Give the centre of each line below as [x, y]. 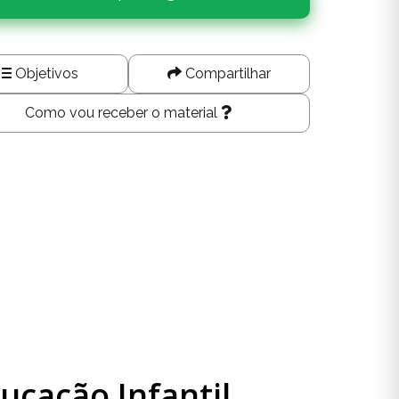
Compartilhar [227, 73]
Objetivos [45, 73]
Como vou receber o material [123, 112]
